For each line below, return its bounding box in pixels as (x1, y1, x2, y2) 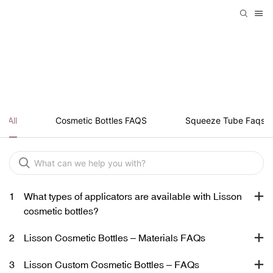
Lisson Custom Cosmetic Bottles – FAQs (24, 258, 199, 270)
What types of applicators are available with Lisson (24, 190, 242, 202)
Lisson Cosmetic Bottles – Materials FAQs (24, 232, 205, 243)
